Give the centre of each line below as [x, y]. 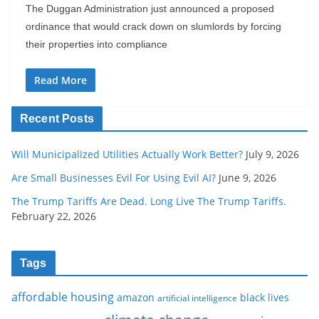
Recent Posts [57, 119]
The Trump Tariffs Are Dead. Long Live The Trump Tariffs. [149, 201]
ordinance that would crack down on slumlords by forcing [153, 26]
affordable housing [63, 297]
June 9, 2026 [247, 178]
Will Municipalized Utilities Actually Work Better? [127, 154]
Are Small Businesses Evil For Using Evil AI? [114, 178]
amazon [136, 297]
